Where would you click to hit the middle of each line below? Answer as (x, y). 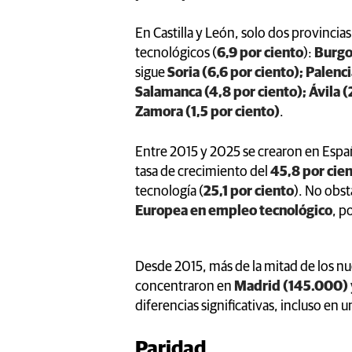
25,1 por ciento (249, 191)
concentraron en (185, 286)
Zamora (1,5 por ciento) (207, 112)
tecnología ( (169, 191)
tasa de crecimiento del (203, 172)
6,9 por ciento (260, 53)
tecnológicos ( (176, 53)
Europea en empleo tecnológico (234, 211)
